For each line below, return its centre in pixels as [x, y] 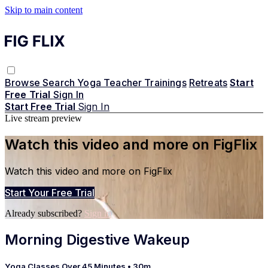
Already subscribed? [45, 213]
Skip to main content [44, 10]
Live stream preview [43, 118]
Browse [24, 82]
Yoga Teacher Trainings [132, 82]
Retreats [208, 82]
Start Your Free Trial [50, 192]
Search [60, 82]
